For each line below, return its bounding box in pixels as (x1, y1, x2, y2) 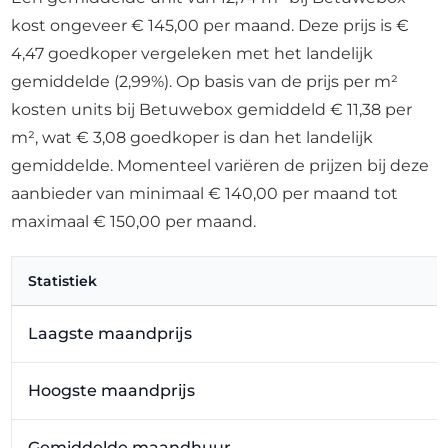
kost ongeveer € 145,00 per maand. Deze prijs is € (11, 16, 410, 35)
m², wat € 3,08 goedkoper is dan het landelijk (11, 128, 374, 147)
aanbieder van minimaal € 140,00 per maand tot (11, 184, 399, 203)
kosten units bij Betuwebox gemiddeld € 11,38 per (11, 100, 413, 119)
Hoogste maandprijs (28, 381, 196, 400)
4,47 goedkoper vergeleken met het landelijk (11, 44, 374, 63)
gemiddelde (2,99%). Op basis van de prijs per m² (11, 72, 399, 91)
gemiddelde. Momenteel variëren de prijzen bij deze (11, 156, 430, 175)
